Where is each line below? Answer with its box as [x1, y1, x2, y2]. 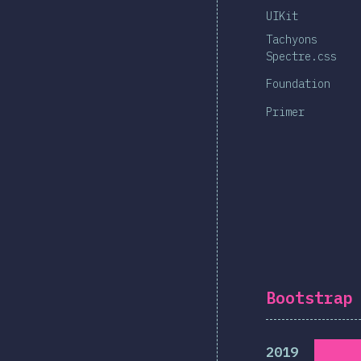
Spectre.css [266, 49, 337, 64]
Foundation [266, 76, 330, 91]
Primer [266, 104, 305, 119]
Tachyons [266, 32, 317, 48]
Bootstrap [266, 288, 353, 308]
